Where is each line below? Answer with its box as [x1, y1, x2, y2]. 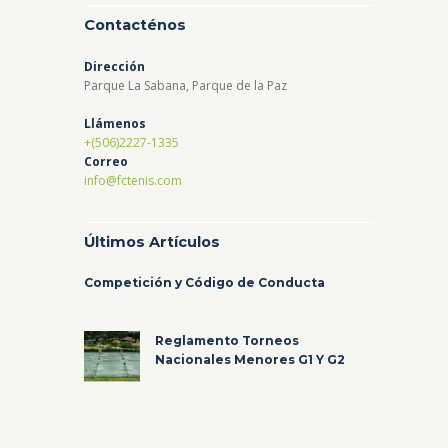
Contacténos [84, 16, 186, 35]
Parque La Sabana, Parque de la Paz [84, 76, 287, 94]
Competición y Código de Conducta [84, 275, 325, 291]
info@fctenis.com [84, 171, 182, 189]
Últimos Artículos [84, 232, 220, 251]
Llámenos [84, 114, 146, 132]
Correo [84, 152, 128, 170]
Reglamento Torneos [155, 333, 300, 349]
